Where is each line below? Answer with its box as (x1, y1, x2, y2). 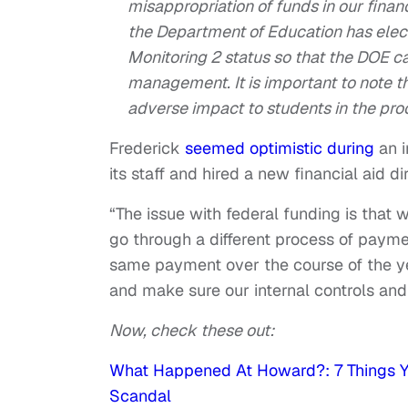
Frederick (109, 138, 185, 159)
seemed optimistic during (185, 138, 374, 159)
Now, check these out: (109, 320, 274, 342)
